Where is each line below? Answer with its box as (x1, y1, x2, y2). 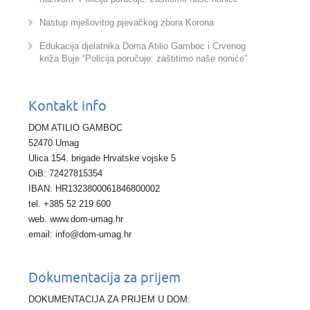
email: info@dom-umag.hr (28, 229, 131, 240)
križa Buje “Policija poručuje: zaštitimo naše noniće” (39, 53, 247, 64)
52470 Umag (28, 138, 79, 149)
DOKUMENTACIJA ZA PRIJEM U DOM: (28, 294, 190, 305)
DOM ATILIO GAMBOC (28, 122, 122, 134)
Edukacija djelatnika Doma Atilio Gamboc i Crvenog (39, 41, 246, 52)
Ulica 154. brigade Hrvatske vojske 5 (28, 153, 176, 164)
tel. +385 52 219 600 (28, 199, 111, 210)
